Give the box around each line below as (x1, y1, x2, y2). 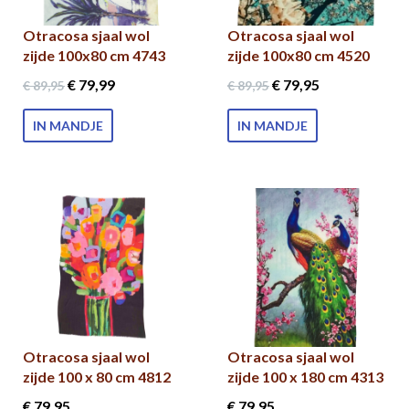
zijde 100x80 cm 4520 (227, 47, 370, 64)
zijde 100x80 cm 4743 (23, 47, 165, 64)
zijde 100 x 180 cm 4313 (227, 368, 383, 385)
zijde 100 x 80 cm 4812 (23, 368, 171, 385)
